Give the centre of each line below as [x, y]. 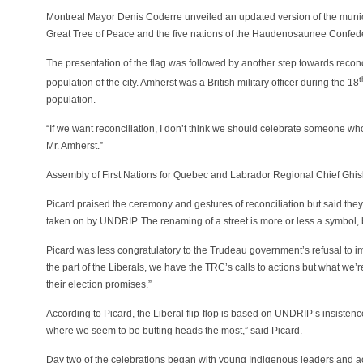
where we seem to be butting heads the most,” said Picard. [174, 331]
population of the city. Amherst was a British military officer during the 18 [203, 83]
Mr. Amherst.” [75, 146]
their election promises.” [99, 284]
